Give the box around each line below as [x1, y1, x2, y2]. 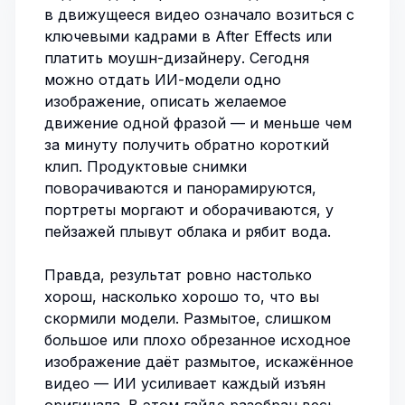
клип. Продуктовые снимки [44, 157, 247, 175]
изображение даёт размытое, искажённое [44, 353, 353, 371]
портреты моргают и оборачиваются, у [44, 201, 334, 219]
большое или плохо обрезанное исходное [44, 331, 351, 349]
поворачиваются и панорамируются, [44, 179, 316, 197]
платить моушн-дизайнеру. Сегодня [44, 49, 309, 67]
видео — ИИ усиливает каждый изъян [44, 374, 325, 392]
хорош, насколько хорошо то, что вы [44, 287, 319, 306]
